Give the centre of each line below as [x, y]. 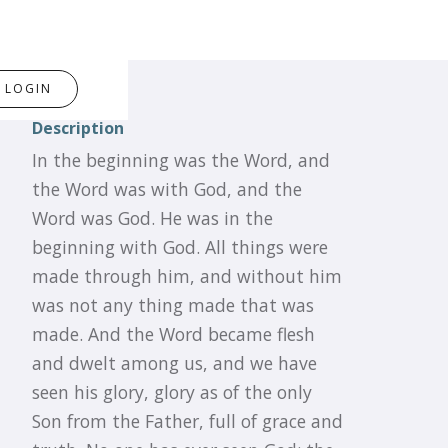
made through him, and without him [187, 276]
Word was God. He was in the [152, 218]
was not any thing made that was [173, 305]
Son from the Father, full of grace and [187, 421]
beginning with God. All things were [180, 247]
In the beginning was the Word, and [181, 160]
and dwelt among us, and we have [174, 363]
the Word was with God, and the [167, 189]
